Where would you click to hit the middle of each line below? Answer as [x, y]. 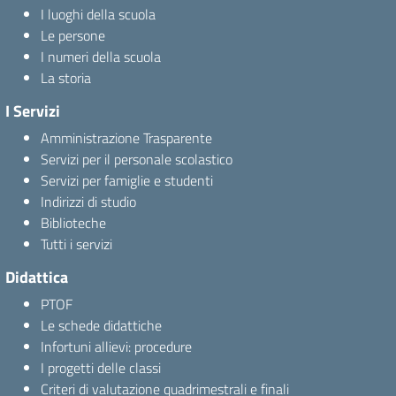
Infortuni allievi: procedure [116, 346]
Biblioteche [73, 223]
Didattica [37, 277]
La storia [66, 78]
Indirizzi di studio [88, 202]
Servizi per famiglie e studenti [127, 180]
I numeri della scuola [101, 57]
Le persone [73, 35]
